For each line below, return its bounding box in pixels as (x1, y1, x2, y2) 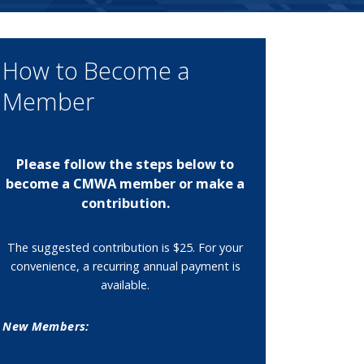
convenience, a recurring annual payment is (10, 258, 240, 274)
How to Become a (2, 54, 191, 87)
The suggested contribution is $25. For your (7, 239, 244, 255)
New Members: (2, 318, 89, 335)
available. (101, 276, 150, 292)
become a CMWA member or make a (6, 173, 245, 193)
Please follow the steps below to (16, 154, 235, 173)
